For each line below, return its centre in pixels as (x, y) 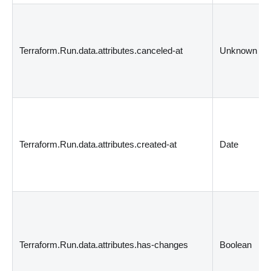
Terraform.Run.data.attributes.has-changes (104, 244)
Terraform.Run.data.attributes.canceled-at (101, 50)
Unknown (239, 50)
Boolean (236, 244)
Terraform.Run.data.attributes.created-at (98, 144)
